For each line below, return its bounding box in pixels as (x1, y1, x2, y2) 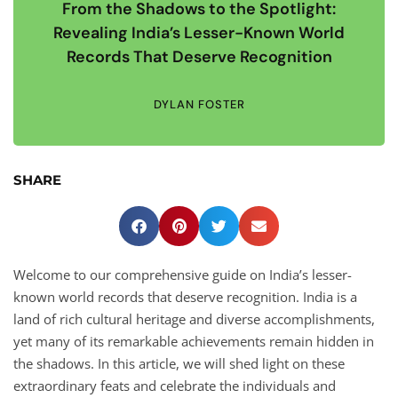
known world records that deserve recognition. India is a (13, 287, 357, 306)
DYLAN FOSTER (153, 96, 245, 112)
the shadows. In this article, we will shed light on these (13, 354, 345, 372)
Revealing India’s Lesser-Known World (53, 21, 345, 44)
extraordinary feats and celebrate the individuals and (13, 376, 336, 394)
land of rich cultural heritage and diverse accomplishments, (13, 309, 375, 328)
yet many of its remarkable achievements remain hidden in (13, 331, 374, 350)
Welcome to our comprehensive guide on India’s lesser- (13, 265, 352, 283)
